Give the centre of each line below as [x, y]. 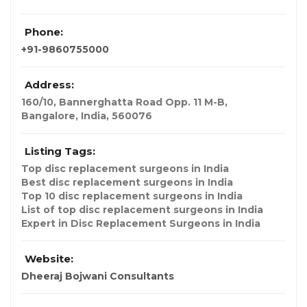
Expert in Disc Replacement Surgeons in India [141, 224]
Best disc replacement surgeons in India [127, 183]
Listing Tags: [60, 151]
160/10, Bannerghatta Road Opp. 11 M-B [123, 102]
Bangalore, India [64, 116]
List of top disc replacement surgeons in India [142, 210]
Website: [49, 259]
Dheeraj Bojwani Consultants [98, 277]
